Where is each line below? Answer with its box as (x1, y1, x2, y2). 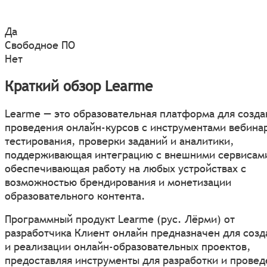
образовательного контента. (5, 188, 145, 203)
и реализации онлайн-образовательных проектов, (5, 239, 251, 253)
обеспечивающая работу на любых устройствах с (5, 161, 246, 175)
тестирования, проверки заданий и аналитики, (5, 133, 234, 148)
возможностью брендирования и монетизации (5, 175, 231, 189)
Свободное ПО (5, 38, 75, 52)
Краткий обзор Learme (5, 77, 153, 95)
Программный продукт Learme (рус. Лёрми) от (5, 212, 235, 226)
